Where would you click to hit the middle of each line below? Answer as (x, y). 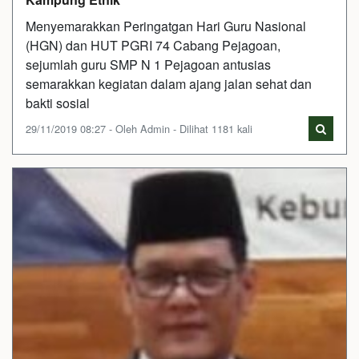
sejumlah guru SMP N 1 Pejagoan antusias (148, 64)
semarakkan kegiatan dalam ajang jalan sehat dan (169, 83)
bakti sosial (58, 103)
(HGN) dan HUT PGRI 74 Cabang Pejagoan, (153, 45)
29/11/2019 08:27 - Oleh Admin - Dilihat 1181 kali (139, 128)
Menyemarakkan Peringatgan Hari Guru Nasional (166, 26)
